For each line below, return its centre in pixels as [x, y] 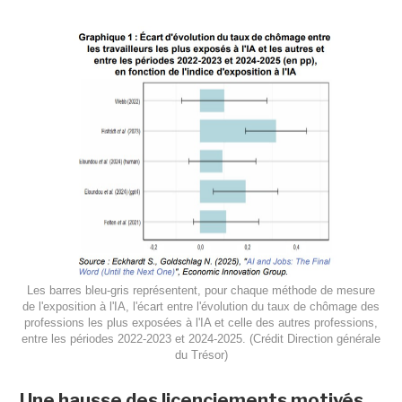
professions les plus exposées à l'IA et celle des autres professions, [201, 322]
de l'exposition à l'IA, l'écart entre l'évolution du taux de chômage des [201, 306]
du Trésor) [201, 354]
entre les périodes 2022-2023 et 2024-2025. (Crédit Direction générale [201, 338]
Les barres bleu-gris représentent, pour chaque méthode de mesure [201, 290]
